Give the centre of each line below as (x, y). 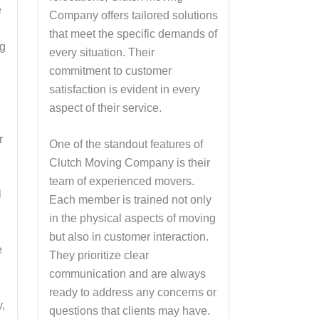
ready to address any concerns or (132, 293)
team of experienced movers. (121, 182)
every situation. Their (101, 52)
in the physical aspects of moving (132, 219)
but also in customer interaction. (129, 237)
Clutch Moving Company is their (129, 163)
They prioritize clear (99, 256)
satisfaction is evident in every (124, 89)
